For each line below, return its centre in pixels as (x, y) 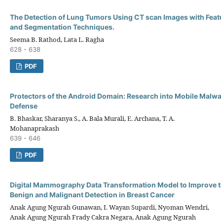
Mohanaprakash (35, 128)
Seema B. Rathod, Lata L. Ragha (57, 39)
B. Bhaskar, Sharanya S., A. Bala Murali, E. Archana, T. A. (92, 118)
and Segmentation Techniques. (62, 27)
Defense (24, 106)
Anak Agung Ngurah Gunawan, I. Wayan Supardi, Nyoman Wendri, (110, 207)
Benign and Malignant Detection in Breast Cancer (92, 194)
